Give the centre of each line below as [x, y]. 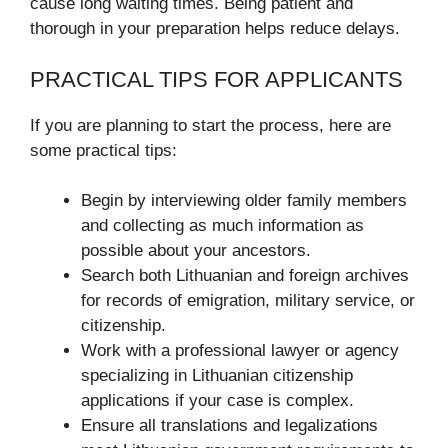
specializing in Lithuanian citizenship [217, 375]
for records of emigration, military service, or [248, 300]
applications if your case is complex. [217, 400]
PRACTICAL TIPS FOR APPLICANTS [216, 79]
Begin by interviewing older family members [244, 200]
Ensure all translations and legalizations [229, 425]
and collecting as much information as [222, 225]
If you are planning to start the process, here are [210, 125]
